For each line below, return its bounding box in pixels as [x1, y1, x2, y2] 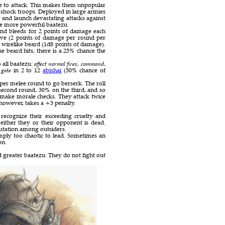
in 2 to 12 [11, 66, 43, 74]
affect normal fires [34, 59, 78, 67]
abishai [43, 66, 61, 74]
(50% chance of [61, 66, 105, 74]
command [81, 59, 104, 67]
